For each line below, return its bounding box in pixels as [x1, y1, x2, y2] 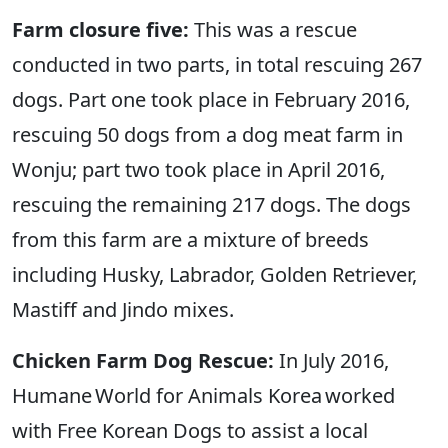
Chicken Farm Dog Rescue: [12, 347, 274, 375]
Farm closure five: [12, 16, 189, 44]
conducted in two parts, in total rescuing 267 [12, 51, 422, 79]
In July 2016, [274, 347, 389, 375]
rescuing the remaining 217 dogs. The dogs [12, 191, 411, 219]
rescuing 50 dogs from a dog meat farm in [12, 121, 403, 149]
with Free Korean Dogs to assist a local [12, 417, 368, 445]
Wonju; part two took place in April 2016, [12, 156, 385, 184]
